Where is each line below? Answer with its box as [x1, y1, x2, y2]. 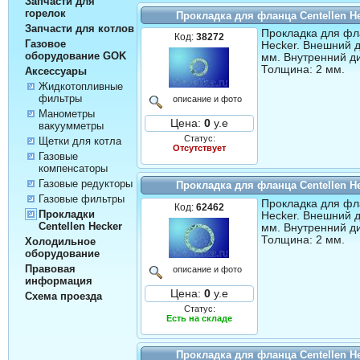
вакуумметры [38, 120, 104, 133]
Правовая [24, 263, 76, 276]
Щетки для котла [38, 135, 121, 148]
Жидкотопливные [38, 80, 123, 93]
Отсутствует [173, 143, 227, 153]
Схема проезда [24, 290, 102, 303]
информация [24, 275, 92, 288]
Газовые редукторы [38, 178, 133, 190]
